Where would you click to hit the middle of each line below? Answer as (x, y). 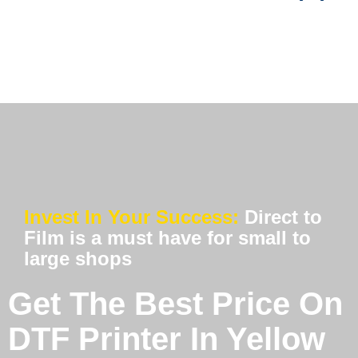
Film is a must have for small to (167, 238)
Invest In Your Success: (134, 217)
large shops (78, 259)
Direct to (283, 217)
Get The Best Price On (175, 304)
